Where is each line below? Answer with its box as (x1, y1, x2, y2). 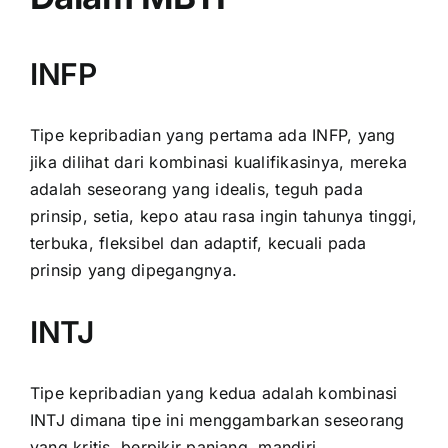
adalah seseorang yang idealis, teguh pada (30, 178, 363, 199)
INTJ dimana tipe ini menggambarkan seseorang (30, 409, 405, 430)
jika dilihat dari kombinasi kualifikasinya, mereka (30, 151, 407, 172)
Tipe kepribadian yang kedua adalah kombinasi (30, 382, 398, 403)
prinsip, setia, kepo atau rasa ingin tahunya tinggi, (30, 205, 418, 226)
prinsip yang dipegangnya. (30, 259, 238, 280)
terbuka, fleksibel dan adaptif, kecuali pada (30, 232, 367, 253)
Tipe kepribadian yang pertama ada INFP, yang (30, 124, 396, 145)
